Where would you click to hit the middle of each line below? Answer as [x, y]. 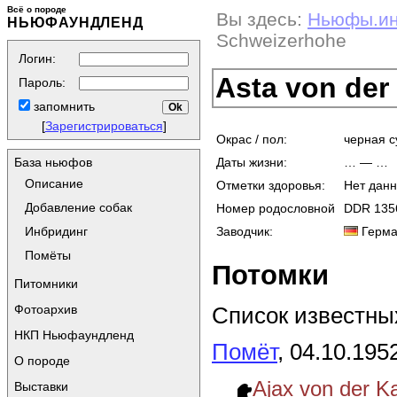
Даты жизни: [252, 162]
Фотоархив [46, 309]
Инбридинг [56, 231]
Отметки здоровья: [271, 185]
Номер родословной [276, 208]
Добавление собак [78, 207]
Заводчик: [245, 231]
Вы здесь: [259, 19]
